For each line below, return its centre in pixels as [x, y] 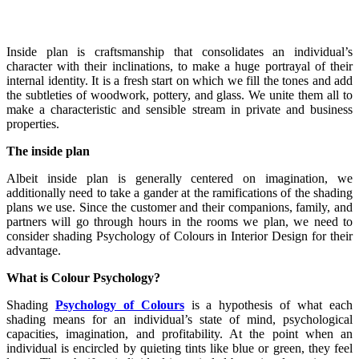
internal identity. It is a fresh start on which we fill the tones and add [179, 80]
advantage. [34, 250]
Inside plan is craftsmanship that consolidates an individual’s [179, 51]
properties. [33, 123]
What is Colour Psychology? [83, 277]
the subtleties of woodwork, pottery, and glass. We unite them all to [179, 95]
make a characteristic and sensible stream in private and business [179, 109]
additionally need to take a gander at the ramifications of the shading [179, 192]
